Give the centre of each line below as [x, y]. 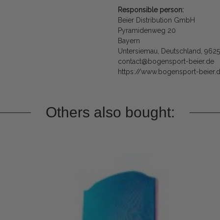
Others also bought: [110, 112]
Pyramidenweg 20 [147, 31]
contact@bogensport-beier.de [166, 62]
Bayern [129, 41]
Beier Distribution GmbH [156, 20]
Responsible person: [151, 10]
